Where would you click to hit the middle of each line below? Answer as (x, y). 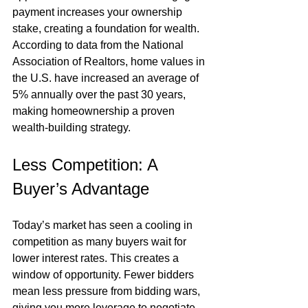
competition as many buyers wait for (101, 242)
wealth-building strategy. (71, 128)
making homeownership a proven (95, 111)
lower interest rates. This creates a (97, 258)
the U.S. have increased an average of (107, 78)
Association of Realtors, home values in (110, 62)
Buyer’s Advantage (81, 189)
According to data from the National (99, 45)
